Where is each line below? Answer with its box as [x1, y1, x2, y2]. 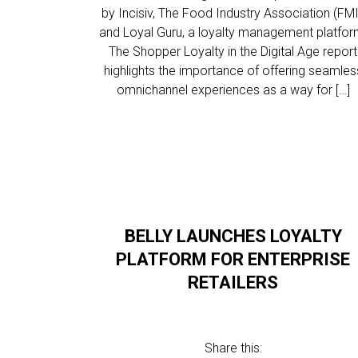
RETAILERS [188, 272, 279, 292]
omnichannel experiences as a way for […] [116, 82, 350, 97]
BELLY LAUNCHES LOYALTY [124, 226, 342, 246]
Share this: [204, 340, 262, 356]
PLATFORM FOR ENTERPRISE [116, 249, 351, 269]
